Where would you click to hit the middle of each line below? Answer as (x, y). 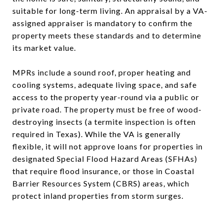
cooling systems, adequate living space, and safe (105, 85)
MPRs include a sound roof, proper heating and (102, 72)
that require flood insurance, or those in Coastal (103, 171)
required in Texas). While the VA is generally (96, 134)
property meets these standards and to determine (107, 35)
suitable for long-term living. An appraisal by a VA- (110, 11)
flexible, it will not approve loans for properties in (108, 146)
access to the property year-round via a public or (106, 97)
